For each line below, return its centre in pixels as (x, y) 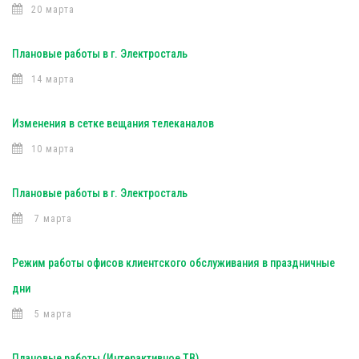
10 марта (53, 149)
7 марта (52, 219)
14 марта (53, 79)
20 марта (53, 10)
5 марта (52, 314)
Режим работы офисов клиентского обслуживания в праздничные (173, 263)
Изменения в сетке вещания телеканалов (113, 123)
